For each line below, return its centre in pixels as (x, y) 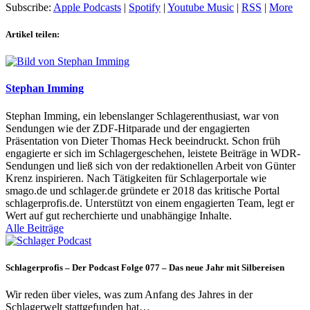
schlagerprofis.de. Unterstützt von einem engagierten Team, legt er (150, 203)
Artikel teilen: (33, 34)
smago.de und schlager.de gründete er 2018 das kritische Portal (143, 190)
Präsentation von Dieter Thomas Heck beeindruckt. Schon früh (143, 140)
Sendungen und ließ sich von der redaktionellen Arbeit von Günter (151, 165)
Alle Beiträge (35, 228)
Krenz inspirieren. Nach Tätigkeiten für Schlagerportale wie (136, 178)
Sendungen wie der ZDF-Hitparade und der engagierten (128, 128)
